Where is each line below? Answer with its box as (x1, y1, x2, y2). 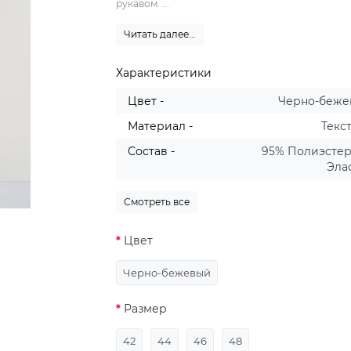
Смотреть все (124, 195, 190, 208)
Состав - (128, 143, 175, 158)
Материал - (128, 118, 194, 133)
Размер (124, 301, 168, 316)
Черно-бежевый (123, 266, 212, 279)
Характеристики (116, 65, 212, 80)
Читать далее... (124, 27, 197, 40)
